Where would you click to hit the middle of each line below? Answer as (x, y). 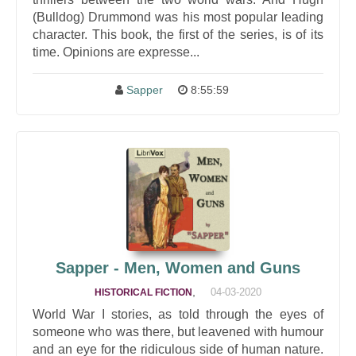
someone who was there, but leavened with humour (178, 332)
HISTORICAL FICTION (143, 292)
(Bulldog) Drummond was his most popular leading (178, 17)
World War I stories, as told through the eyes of (178, 314)
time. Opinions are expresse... (116, 52)
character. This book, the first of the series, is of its (178, 35)
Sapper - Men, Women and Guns (178, 268)
